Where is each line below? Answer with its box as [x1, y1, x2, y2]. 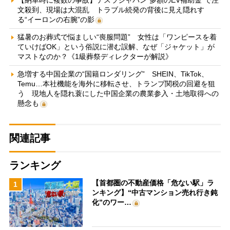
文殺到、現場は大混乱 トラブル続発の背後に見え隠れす [17, 5, 204, 14]
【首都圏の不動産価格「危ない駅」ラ [92, 178, 215, 187]
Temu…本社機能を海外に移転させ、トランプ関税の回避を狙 [17, 79, 215, 88]
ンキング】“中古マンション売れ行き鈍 [92, 188, 218, 197]
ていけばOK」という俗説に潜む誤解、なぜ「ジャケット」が [17, 42, 215, 51]
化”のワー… [92, 198, 132, 206]
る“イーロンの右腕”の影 [17, 15, 94, 24]
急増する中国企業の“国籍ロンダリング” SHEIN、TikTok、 [17, 69, 208, 78]
